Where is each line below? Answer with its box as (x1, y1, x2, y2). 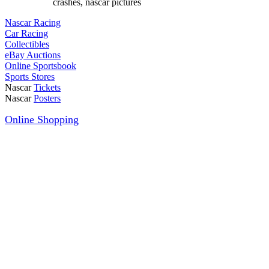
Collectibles (5, 39, 49, 49)
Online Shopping (5, 113, 79, 125)
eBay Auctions (5, 50, 61, 60)
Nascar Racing (5, 17, 61, 28)
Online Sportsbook (5, 61, 76, 71)
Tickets (34, 82, 61, 92)
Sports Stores (5, 71, 55, 82)
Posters (34, 93, 61, 103)
